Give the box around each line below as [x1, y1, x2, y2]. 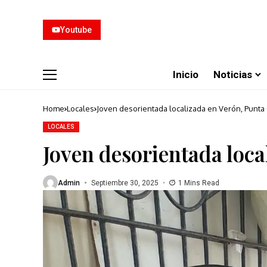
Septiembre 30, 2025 [91, 178, 159, 187]
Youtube [60, 25, 92, 35]
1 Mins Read [178, 178, 219, 187]
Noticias [213, 68, 252, 80]
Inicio [173, 68, 198, 80]
